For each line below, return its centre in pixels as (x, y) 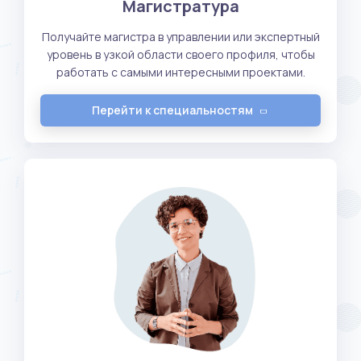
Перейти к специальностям (172, 110)
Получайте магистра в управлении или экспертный (180, 36)
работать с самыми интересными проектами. (180, 72)
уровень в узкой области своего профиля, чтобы (180, 54)
